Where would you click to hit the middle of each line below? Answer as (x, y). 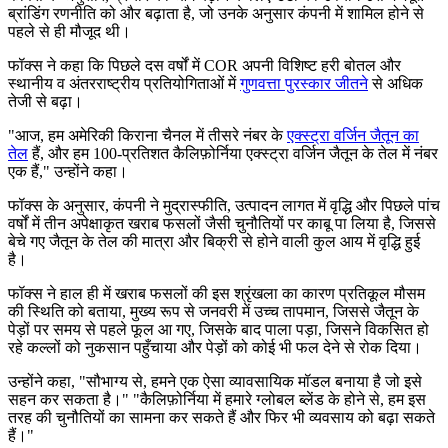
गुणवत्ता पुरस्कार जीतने (304, 83)
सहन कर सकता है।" (68, 399)
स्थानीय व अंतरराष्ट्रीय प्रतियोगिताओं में (124, 83)
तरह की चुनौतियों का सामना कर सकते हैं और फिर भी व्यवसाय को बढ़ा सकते (221, 417)
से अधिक (395, 83)
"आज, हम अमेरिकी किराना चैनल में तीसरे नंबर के (147, 135)
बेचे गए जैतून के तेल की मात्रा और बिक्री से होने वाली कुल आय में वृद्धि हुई (214, 241)
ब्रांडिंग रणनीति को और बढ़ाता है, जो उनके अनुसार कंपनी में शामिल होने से (216, 13)
